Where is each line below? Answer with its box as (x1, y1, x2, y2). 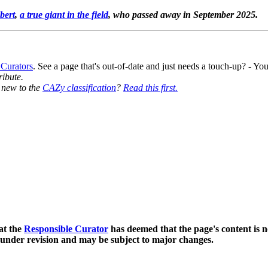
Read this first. (123, 83, 178, 93)
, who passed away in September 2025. (108, 10, 258, 20)
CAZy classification (42, 83, 116, 93)
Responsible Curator (24, 223, 108, 234)
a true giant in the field (20, 10, 108, 20)
